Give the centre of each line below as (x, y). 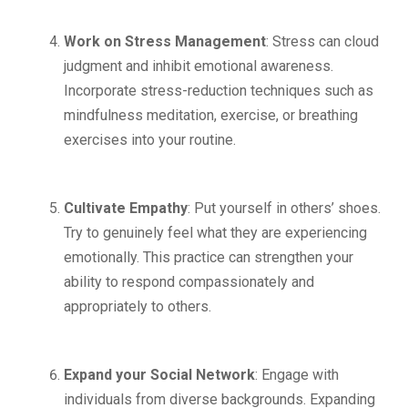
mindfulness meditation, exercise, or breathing (211, 115)
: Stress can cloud (322, 41)
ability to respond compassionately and (189, 282)
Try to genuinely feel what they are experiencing (215, 233)
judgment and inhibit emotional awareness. (199, 66)
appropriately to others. (138, 306)
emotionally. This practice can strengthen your (209, 257)
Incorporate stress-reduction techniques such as (219, 91)
